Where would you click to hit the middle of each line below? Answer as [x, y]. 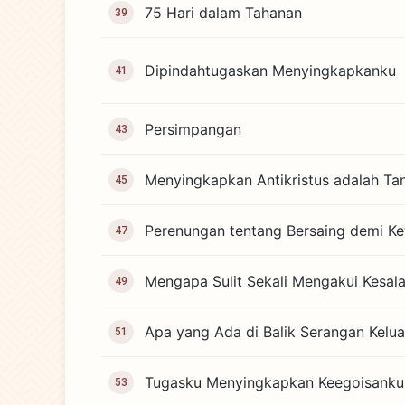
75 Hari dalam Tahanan [223, 12]
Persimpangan [193, 129]
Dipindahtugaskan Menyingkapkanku [270, 71]
